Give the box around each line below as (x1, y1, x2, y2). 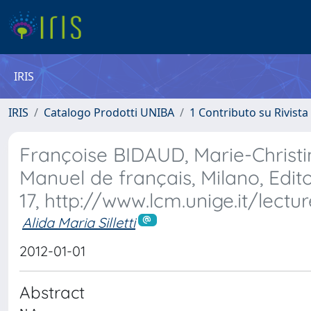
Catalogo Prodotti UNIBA (44, 105, 174, 120)
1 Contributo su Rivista (190, 105, 308, 120)
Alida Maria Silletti (22, 214, 135, 231)
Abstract (19, 281, 85, 303)
